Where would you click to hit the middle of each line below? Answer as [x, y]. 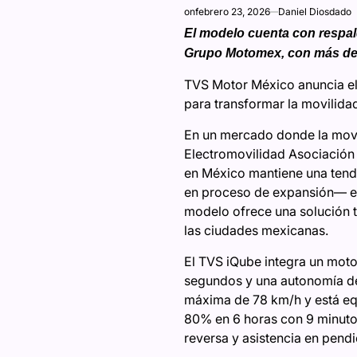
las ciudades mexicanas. [256, 230]
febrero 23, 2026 [232, 11]
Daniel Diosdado [314, 11]
